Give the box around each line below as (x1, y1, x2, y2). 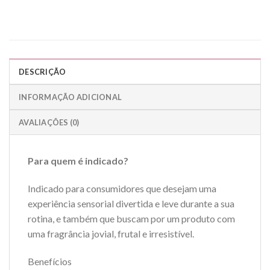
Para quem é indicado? (28, 155, 128, 167)
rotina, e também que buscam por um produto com (28, 213, 235, 225)
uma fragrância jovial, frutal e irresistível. (28, 228, 194, 240)
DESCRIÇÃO (19, 67, 66, 77)
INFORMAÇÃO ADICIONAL (19, 92, 122, 102)
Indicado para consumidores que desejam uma (28, 183, 216, 195)
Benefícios (28, 256, 72, 268)
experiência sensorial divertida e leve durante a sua (28, 198, 234, 210)
